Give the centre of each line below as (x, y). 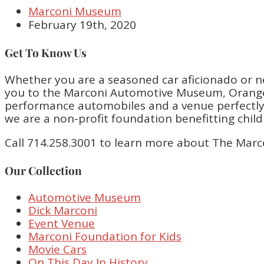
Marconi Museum (75, 11)
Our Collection (43, 170)
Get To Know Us (46, 53)
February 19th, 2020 (82, 24)
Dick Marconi (63, 210)
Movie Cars (57, 249)
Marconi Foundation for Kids (105, 236)
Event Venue (62, 223)
